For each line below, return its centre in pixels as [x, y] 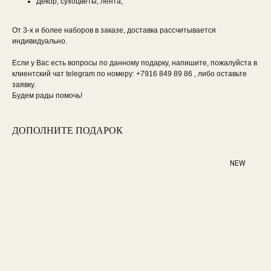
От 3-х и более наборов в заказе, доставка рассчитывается [114, 31]
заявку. [24, 85]
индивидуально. [40, 41]
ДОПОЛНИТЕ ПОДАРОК [67, 131]
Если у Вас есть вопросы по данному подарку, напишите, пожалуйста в [135, 63]
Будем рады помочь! [47, 96]
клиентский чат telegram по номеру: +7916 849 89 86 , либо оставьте [129, 74]
